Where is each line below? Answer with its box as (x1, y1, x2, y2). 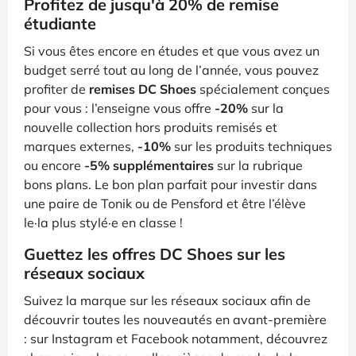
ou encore (24, 157, 84, 173)
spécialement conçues (196, 80, 330, 97)
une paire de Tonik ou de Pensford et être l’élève (24, 195, 306, 211)
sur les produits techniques (171, 137, 332, 154)
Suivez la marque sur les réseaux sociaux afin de (24, 292, 311, 308)
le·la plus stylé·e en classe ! (24, 214, 183, 230)
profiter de (24, 80, 89, 97)
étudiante (24, 13, 96, 33)
